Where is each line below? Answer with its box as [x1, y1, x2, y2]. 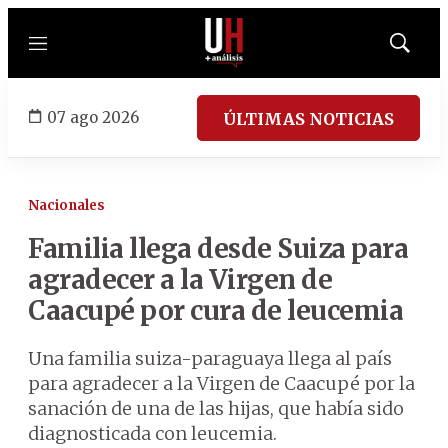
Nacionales [28, 197, 105, 214]
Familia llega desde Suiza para [28, 232, 408, 265]
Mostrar [398, 41, 443, 57]
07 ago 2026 [47, 107, 139, 127]
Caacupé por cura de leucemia [28, 294, 403, 327]
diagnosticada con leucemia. [28, 422, 277, 445]
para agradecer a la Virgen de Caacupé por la [28, 372, 415, 395]
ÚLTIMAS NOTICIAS [223, 108, 394, 129]
